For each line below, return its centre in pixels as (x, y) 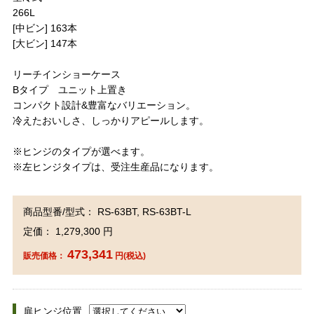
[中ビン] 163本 (45, 28)
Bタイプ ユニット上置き (69, 90)
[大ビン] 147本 (45, 43)
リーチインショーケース (66, 74)
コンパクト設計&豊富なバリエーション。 (104, 105)
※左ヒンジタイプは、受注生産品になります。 (115, 167)
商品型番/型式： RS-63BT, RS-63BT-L (107, 212)
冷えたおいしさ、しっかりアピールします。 (110, 121)
